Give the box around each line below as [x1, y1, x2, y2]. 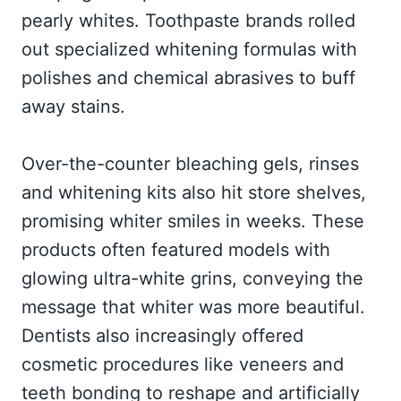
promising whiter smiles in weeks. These [21, 210, 364, 233]
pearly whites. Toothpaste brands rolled [21, 10, 355, 32]
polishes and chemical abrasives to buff [21, 67, 355, 90]
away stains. [21, 96, 125, 118]
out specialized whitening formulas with [21, 38, 357, 61]
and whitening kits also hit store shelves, [21, 182, 366, 204]
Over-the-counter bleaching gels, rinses [21, 153, 359, 175]
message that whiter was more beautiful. [21, 296, 365, 319]
